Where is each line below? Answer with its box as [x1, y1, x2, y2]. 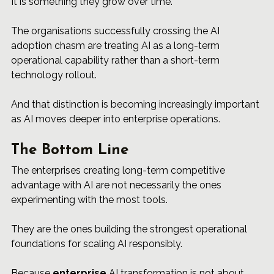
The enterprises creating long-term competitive [11, 165, 228, 177]
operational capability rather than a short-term [11, 54, 222, 67]
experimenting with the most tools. [11, 194, 168, 206]
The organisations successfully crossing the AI [11, 25, 222, 37]
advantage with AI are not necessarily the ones [11, 179, 224, 191]
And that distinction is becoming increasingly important [11, 98, 262, 111]
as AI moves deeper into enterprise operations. [11, 113, 220, 125]
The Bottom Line [11, 143, 128, 158]
